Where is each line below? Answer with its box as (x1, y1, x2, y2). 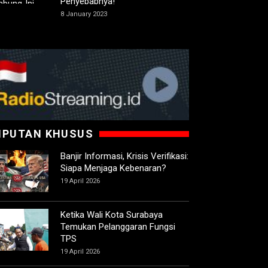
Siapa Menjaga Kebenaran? (60, 163, 166, 174)
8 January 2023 (60, 10, 107, 19)
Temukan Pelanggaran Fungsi (60, 221, 175, 233)
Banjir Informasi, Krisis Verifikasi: (60, 151, 188, 162)
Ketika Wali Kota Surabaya (60, 209, 163, 221)
